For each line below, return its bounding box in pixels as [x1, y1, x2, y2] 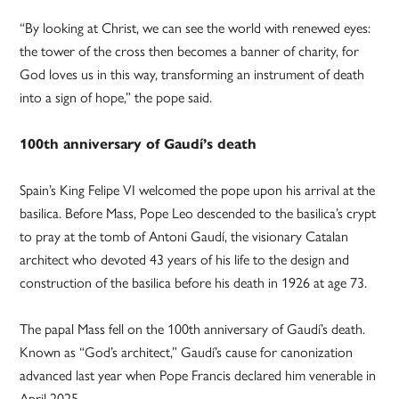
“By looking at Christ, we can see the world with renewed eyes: [20, 20, 371, 37]
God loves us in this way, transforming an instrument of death [20, 66, 365, 84]
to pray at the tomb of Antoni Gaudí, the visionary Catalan [20, 228, 349, 246]
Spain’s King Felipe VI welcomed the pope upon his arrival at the [20, 182, 376, 199]
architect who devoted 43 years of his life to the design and [20, 251, 350, 269]
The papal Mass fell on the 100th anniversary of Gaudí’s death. [20, 321, 366, 338]
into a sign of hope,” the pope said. [20, 89, 213, 107]
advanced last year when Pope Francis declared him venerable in [20, 367, 377, 385]
